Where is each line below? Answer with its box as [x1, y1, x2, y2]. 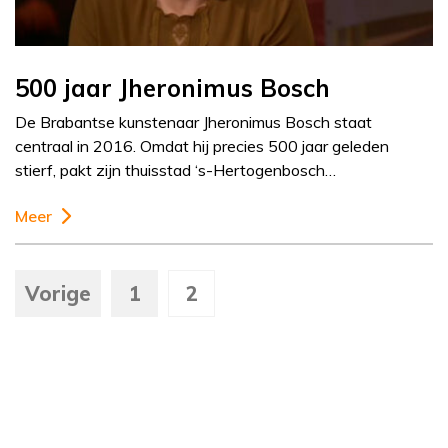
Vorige [25, 281, 91, 307]
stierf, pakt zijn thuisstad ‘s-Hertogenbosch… [15, 160, 336, 181]
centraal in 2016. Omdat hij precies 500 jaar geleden [15, 136, 389, 157]
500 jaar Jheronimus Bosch [15, 73, 330, 104]
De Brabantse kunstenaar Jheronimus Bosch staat [15, 112, 372, 133]
